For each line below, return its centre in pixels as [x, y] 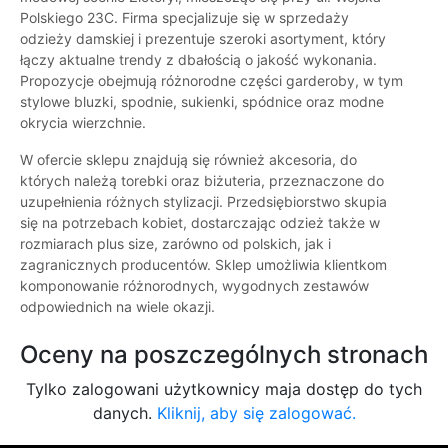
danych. [124, 413]
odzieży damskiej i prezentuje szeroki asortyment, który [203, 39]
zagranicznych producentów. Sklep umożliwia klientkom [203, 265]
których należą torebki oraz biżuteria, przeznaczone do [202, 181]
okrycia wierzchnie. [83, 123]
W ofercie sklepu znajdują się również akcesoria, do [188, 160]
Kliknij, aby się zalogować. [256, 413]
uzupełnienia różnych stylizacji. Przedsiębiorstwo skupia [203, 202]
